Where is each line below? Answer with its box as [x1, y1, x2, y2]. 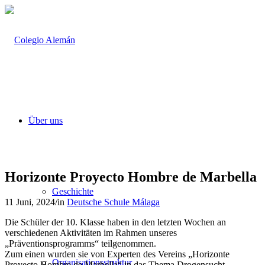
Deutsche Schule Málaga [67, 196, 160, 207]
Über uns [28, 115, 63, 125]
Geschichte [52, 186, 93, 196]
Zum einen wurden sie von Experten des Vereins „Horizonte [5, 248, 230, 259]
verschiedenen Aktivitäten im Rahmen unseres [5, 227, 177, 238]
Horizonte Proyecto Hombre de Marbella [5, 169, 257, 185]
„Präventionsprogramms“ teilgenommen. [5, 238, 156, 248]
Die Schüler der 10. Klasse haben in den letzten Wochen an [5, 216, 226, 227]
